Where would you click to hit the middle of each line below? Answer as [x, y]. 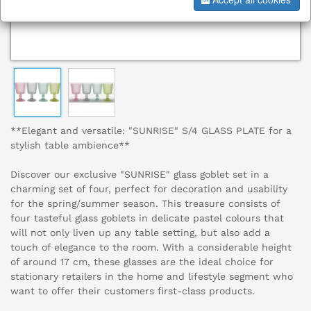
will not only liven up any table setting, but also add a [140, 233]
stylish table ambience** [70, 145]
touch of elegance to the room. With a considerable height [151, 247]
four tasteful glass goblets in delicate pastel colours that [147, 218]
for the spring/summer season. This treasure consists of [145, 204]
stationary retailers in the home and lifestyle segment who [152, 277]
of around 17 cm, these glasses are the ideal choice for [142, 262]
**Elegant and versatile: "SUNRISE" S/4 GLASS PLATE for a [151, 131]
